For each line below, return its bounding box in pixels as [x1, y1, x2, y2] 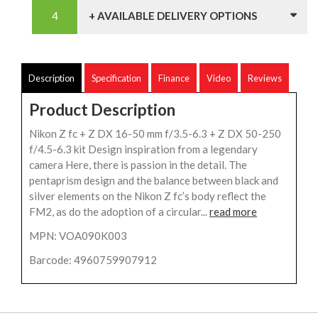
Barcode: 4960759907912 [29, 253, 157, 267]
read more [209, 205, 257, 219]
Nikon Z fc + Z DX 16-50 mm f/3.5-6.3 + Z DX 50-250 [29, 127, 281, 141]
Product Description [29, 100, 175, 120]
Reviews [248, 72, 282, 84]
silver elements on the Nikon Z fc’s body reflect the [29, 190, 266, 203]
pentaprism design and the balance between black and [29, 174, 278, 187]
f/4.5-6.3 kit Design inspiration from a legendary [29, 143, 258, 156]
